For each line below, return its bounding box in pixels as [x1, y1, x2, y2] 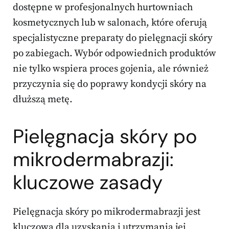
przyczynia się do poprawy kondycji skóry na [13, 78, 207, 90]
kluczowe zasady [13, 170, 163, 196]
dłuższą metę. [13, 94, 73, 106]
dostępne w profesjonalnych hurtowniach [13, 2, 193, 14]
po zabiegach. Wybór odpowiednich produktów [13, 48, 216, 60]
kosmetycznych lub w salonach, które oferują [13, 17, 207, 29]
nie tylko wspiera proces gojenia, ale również [13, 63, 209, 75]
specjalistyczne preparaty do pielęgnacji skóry [13, 32, 213, 44]
